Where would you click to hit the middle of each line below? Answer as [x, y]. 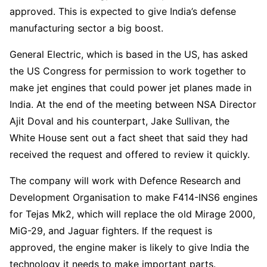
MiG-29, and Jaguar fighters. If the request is [111, 231]
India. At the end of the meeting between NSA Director [133, 104]
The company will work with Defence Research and [125, 181]
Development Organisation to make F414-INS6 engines [133, 197]
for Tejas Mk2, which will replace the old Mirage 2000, [132, 214]
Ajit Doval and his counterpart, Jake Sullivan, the [119, 121]
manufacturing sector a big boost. [86, 28]
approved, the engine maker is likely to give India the [129, 247]
